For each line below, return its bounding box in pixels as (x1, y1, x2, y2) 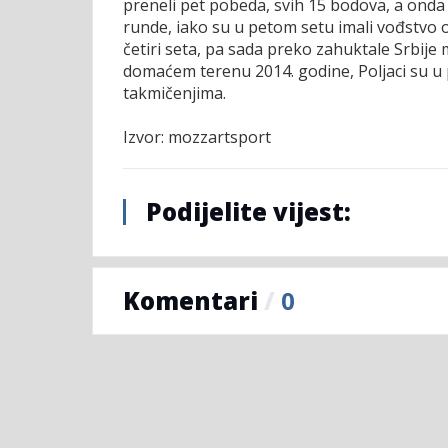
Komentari (123, 284, 264, 318)
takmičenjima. (123, 82, 226, 105)
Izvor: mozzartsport (123, 126, 271, 149)
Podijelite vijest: (146, 195, 351, 229)
